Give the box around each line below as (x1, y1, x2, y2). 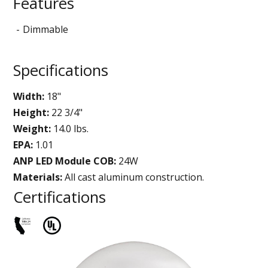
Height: (13, 105, 50, 119)
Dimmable (23, 22, 69, 36)
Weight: (13, 121, 51, 135)
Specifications (13, 59, 109, 81)
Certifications (13, 186, 106, 208)
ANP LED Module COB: (13, 154, 117, 167)
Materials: (13, 170, 63, 184)
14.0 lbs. (51, 121, 89, 135)
